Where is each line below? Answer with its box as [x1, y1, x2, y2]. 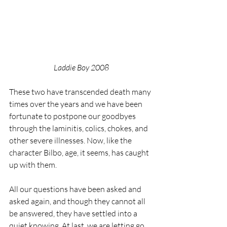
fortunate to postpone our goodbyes [9, 110, 137, 121]
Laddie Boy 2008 [53, 62, 109, 72]
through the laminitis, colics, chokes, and [9, 123, 149, 133]
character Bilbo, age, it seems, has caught [9, 147, 150, 158]
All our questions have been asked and [9, 183, 143, 194]
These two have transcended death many [9, 86, 153, 97]
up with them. [9, 159, 57, 170]
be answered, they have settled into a [9, 208, 139, 218]
